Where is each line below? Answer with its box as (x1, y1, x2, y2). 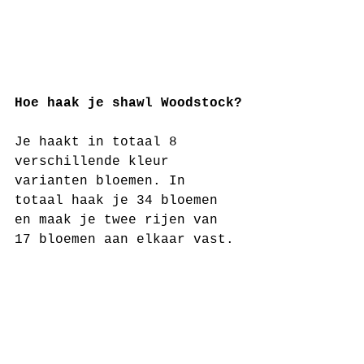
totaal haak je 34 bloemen (15, 193, 226, 208)
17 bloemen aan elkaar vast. (15, 232, 234, 247)
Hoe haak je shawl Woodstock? (15, 96, 242, 110)
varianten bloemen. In (15, 174, 193, 188)
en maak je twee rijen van (15, 213, 226, 227)
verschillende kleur (15, 154, 177, 169)
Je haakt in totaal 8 (15, 135, 185, 149)
